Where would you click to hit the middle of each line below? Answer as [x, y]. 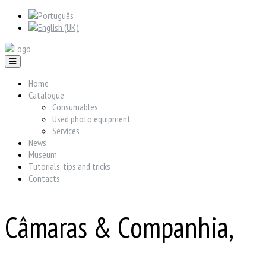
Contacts [44, 178]
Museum [43, 154]
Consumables [75, 107]
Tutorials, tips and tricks [69, 166]
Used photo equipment [91, 119]
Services [66, 131]
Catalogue [46, 95]
